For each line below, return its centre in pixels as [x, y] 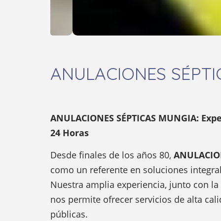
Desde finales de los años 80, [112, 155]
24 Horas [70, 133]
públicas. [69, 214]
